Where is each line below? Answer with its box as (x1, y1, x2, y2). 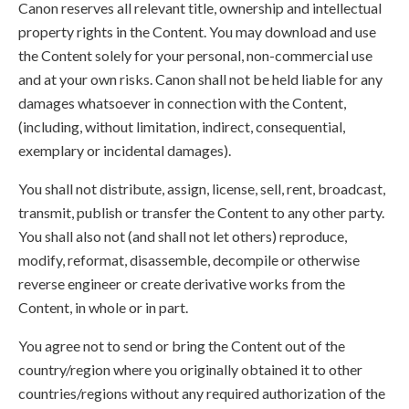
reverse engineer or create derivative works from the (18, 275, 345, 292)
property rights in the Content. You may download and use (18, 23, 376, 40)
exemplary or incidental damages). (18, 142, 231, 159)
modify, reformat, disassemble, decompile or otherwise (18, 251, 360, 268)
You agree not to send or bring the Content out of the (18, 337, 345, 354)
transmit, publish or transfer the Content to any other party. (18, 204, 384, 221)
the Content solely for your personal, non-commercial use (18, 47, 372, 64)
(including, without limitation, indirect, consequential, (18, 118, 345, 135)
